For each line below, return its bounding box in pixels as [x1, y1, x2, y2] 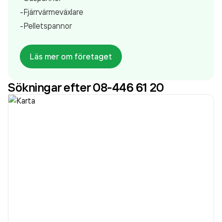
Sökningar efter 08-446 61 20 [8, 80, 164, 95]
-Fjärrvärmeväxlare [20, 7, 83, 17]
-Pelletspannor [20, 21, 72, 31]
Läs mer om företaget [30, 52, 112, 61]
